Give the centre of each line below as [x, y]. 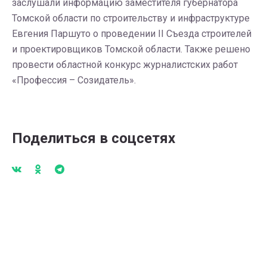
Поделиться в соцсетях [94, 138]
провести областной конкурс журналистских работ [125, 65]
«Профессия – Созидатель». [74, 80]
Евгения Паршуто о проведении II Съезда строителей [132, 34]
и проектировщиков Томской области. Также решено [131, 49]
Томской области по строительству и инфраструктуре [131, 18]
